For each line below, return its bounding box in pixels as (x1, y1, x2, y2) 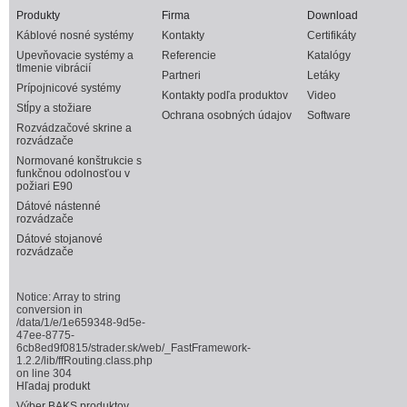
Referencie (162, 49, 216, 62)
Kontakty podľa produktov (162, 89, 288, 102)
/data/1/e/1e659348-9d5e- (16, 316, 145, 329)
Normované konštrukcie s (16, 154, 142, 167)
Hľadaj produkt (16, 380, 90, 392)
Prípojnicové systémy (16, 82, 121, 94)
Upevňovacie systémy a (16, 49, 134, 62)
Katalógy (307, 49, 351, 62)
